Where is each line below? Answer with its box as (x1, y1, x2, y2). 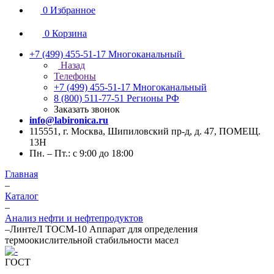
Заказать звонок (54, 104, 120, 114)
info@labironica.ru (29, 115, 108, 125)
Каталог (5, 191, 39, 201)
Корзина (52, 28, 87, 39)
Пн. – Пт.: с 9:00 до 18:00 (29, 148, 133, 158)
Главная (5, 169, 38, 179)
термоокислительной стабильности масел (5, 235, 179, 245)
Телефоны (54, 71, 96, 81)
